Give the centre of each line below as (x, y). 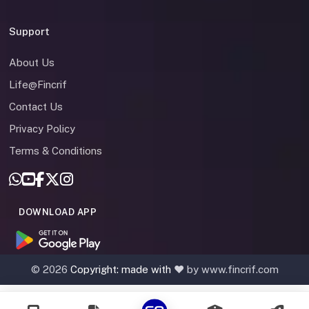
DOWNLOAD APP (58, 212)
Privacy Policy (42, 129)
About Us (32, 63)
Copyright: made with (122, 270)
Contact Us (36, 107)
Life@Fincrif (38, 85)
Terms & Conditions (56, 151)
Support (29, 32)
